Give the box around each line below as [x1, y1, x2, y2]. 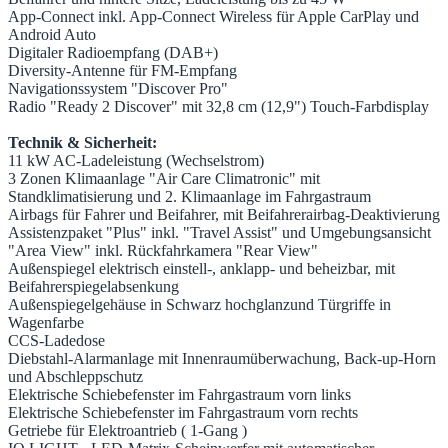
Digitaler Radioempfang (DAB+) [8, 44, 218, 62]
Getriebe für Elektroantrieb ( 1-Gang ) [8, 422, 247, 440]
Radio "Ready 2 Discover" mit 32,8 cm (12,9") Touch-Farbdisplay [8, 98, 429, 116]
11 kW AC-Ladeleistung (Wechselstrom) [8, 152, 264, 170]
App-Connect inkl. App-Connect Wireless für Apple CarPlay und [8, 8, 419, 26]
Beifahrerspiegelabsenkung [8, 278, 179, 296]
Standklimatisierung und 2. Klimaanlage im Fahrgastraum [8, 188, 371, 206]
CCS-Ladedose [8, 332, 105, 350]
